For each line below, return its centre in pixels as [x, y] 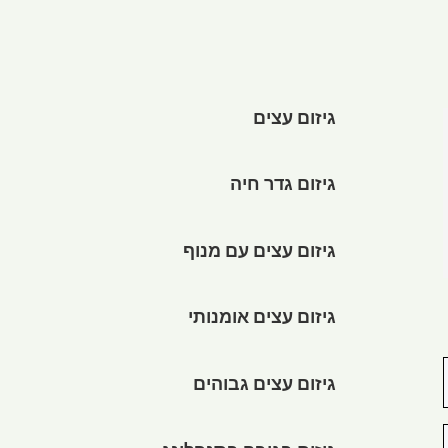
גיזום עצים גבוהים [264, 386]
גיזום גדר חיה [282, 187]
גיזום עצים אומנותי [261, 320]
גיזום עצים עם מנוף [259, 253]
